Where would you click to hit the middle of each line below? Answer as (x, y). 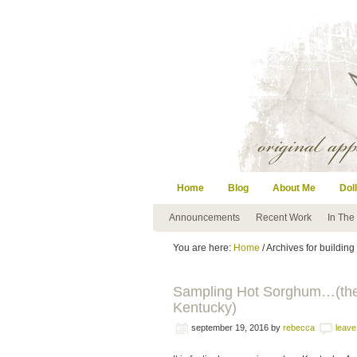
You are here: (203, 248)
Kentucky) (205, 308)
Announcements (204, 218)
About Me (294, 188)
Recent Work (284, 218)
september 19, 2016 (230, 328)
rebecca (299, 328)
